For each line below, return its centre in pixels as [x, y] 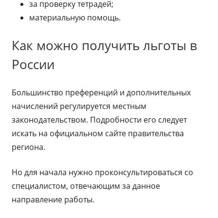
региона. [28, 147]
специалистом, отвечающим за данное [86, 186]
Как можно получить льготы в [104, 45]
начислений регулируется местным [79, 106]
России [33, 64]
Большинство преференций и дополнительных [101, 92]
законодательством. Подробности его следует [99, 120]
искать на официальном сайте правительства [98, 133]
